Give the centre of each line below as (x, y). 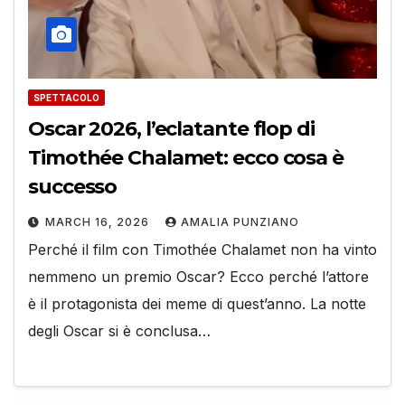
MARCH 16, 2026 (99, 222)
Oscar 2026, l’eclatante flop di (171, 129)
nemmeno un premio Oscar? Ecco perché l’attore (198, 277)
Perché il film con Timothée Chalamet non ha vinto (202, 250)
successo (73, 187)
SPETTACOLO (66, 98)
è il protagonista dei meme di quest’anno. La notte (197, 304)
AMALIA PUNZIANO (240, 222)
